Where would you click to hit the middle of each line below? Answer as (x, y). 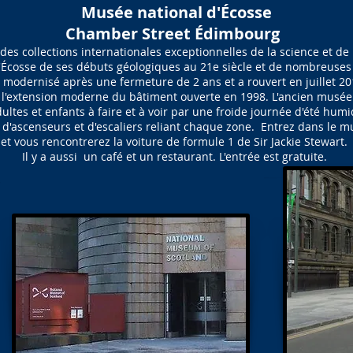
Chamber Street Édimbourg (174, 33)
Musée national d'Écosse (174, 12)
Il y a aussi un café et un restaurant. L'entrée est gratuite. (174, 156)
